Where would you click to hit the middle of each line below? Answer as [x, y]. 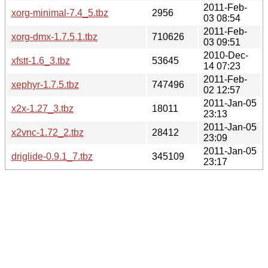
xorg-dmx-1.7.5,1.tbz [54, 36]
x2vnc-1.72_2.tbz [48, 132]
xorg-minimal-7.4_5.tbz [60, 13]
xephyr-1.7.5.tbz [45, 84]
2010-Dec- [226, 55]
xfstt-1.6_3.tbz [41, 60]
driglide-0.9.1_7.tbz [52, 156]
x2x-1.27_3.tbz [42, 108]
